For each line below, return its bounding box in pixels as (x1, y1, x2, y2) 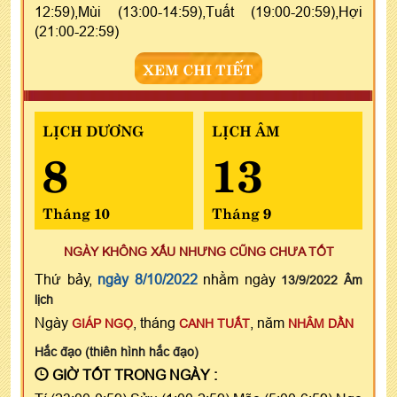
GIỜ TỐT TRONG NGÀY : (49, 366, 217, 383)
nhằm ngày (197, 270, 282, 287)
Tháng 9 (211, 200, 271, 222)
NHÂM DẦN (288, 315, 354, 331)
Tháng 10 (43, 200, 110, 222)
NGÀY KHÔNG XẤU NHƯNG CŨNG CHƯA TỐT (63, 244, 334, 259)
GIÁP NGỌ (72, 315, 133, 331)
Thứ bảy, (35, 270, 98, 287)
